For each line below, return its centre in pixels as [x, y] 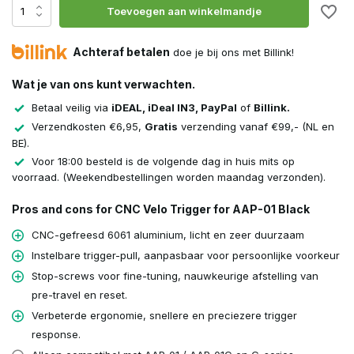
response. [56, 335]
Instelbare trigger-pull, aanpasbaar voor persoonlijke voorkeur [186, 256]
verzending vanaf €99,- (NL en [256, 127]
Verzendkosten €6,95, [88, 127]
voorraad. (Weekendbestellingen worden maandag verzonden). [169, 177]
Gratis [161, 127]
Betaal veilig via [72, 107]
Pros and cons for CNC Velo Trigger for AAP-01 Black [161, 209]
